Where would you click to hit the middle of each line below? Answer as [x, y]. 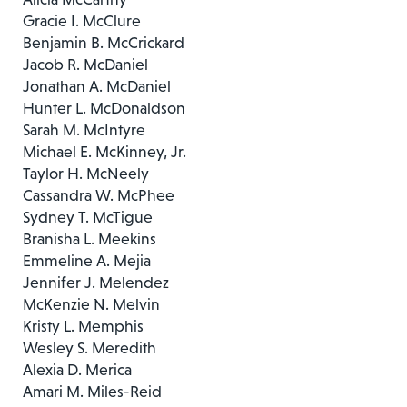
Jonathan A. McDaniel [97, 86]
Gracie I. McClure [82, 20]
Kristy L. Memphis [83, 326]
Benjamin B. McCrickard [104, 42]
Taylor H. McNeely [86, 173]
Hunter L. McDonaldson [104, 108]
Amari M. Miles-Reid [92, 391]
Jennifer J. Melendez [96, 282]
